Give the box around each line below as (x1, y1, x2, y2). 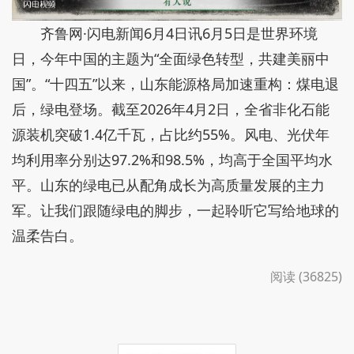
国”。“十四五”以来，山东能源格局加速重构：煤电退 (12, 74, 339, 94)
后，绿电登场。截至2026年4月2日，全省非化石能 (12, 100, 330, 119)
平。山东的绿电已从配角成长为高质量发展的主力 (12, 175, 325, 195)
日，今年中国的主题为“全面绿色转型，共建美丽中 (12, 49, 330, 69)
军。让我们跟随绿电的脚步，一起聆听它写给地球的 (12, 201, 339, 220)
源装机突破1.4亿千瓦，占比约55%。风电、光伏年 (12, 125, 330, 145)
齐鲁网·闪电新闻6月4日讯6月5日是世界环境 (40, 24, 318, 43)
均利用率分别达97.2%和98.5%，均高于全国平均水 (12, 150, 333, 170)
